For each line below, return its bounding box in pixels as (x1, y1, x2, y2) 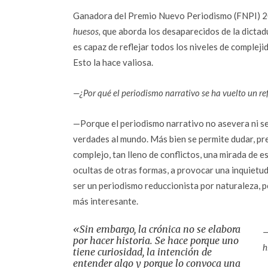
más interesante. (73, 196, 138, 206)
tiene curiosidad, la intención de (73, 246, 212, 258)
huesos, (73, 26, 100, 36)
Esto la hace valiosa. (73, 57, 153, 68)
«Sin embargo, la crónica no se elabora (73, 223, 240, 235)
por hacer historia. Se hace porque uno (73, 234, 239, 246)
